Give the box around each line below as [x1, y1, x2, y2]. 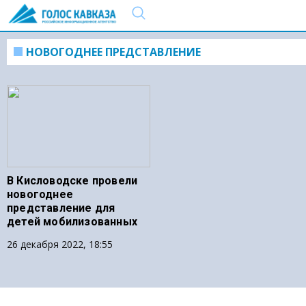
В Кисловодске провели [7, 174, 138, 187]
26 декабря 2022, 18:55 [7, 238, 113, 251]
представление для [7, 201, 115, 214]
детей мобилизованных [7, 215, 137, 228]
